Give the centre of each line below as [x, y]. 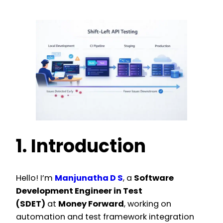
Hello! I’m [35, 178]
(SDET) [31, 204]
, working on [148, 204]
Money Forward [91, 204]
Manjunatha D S [89, 178]
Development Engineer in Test [79, 191]
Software [154, 178]
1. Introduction [81, 146]
